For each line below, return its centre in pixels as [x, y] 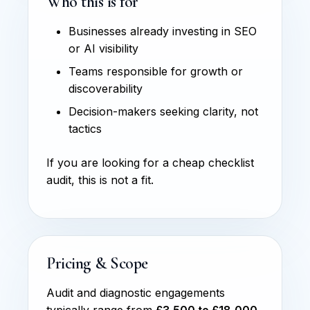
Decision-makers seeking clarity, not [163, 111]
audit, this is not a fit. [100, 180]
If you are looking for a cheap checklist [150, 162]
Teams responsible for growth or [156, 71]
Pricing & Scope [97, 263]
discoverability [106, 88]
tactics [85, 128]
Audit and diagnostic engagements [136, 292]
